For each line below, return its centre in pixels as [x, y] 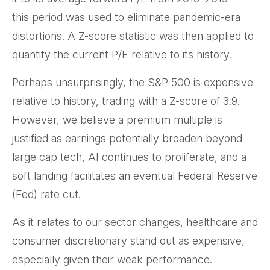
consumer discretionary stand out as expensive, [128, 241]
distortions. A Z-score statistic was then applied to [133, 36]
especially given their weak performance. [112, 260]
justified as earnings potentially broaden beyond [127, 139]
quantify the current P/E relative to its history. [122, 55]
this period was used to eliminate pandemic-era [126, 17]
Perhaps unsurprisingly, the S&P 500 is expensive [133, 83]
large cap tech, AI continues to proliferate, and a [129, 157]
